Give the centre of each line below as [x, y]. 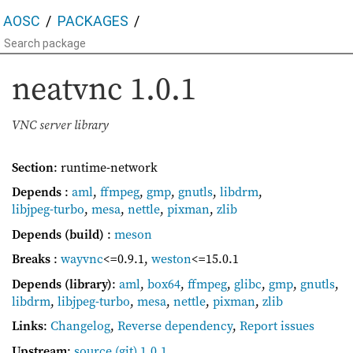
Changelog [80, 326]
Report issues [277, 326]
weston [171, 259]
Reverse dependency [175, 326]
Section [33, 167]
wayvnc [82, 259]
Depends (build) [58, 234]
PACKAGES [93, 21]
